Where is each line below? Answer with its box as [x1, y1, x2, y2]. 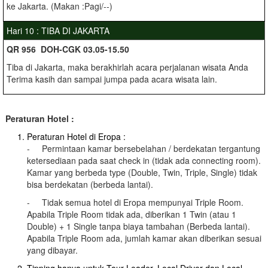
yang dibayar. [27, 244, 78, 256]
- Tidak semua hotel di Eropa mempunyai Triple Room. [27, 196, 243, 208]
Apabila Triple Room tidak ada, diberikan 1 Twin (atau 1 [27, 208, 236, 220]
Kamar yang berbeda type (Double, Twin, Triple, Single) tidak [27, 166, 257, 178]
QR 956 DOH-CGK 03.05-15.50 [7, 43, 129, 55]
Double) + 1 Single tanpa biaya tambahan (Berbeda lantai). [27, 220, 250, 232]
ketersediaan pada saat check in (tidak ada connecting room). [27, 154, 261, 166]
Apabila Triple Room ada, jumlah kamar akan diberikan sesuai [27, 232, 261, 244]
